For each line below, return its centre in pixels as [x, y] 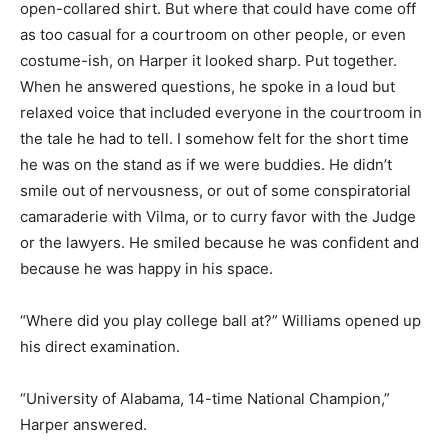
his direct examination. [100, 346]
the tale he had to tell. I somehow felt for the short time [214, 138]
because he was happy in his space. [146, 268]
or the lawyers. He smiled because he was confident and [219, 242]
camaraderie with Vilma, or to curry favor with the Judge [218, 216]
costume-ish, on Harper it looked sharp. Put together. [208, 60]
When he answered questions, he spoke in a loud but [207, 86]
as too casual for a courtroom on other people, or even [213, 34]
